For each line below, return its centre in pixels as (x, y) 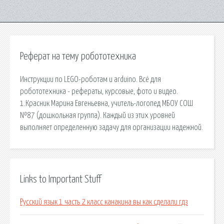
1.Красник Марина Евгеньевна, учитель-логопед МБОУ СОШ (106, 103)
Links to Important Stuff (60, 179)
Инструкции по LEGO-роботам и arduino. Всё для (90, 79)
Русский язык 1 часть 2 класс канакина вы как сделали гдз (104, 202)
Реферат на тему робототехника (78, 56)
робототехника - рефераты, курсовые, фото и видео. (99, 91)
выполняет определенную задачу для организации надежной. (111, 127)
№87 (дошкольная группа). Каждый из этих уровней (97, 115)
